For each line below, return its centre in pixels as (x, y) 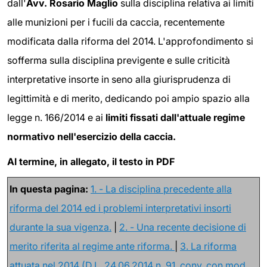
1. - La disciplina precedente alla (161, 189)
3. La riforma (208, 246)
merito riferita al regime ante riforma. (92, 246)
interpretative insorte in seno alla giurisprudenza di (119, 80)
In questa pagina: (49, 189)
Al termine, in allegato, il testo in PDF (91, 161)
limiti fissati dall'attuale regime (175, 118)
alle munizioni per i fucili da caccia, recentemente (116, 22)
